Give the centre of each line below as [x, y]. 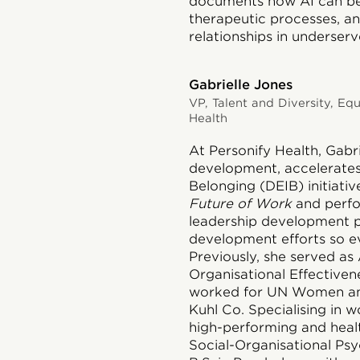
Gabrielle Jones [240, 85]
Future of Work [240, 204]
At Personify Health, [255, 151]
